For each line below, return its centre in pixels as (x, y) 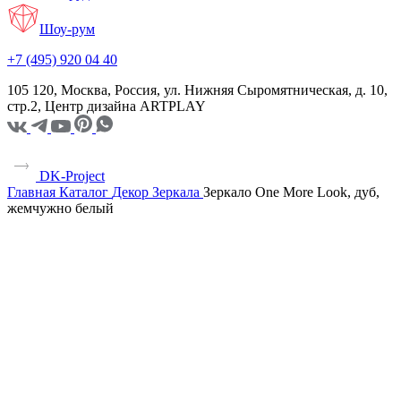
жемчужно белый (60, 208)
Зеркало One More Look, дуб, (291, 192)
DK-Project (70, 175)
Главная (31, 192)
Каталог (84, 192)
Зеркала (176, 192)
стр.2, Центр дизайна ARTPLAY (107, 106)
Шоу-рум (67, 29)
